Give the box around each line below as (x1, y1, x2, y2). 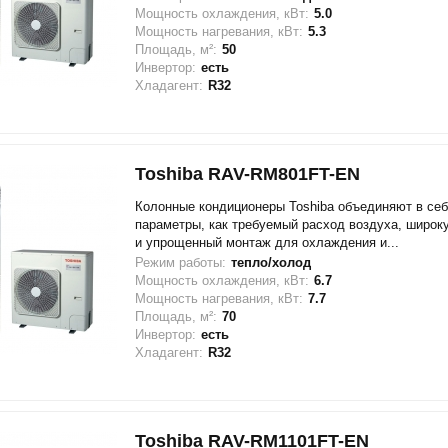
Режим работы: (134, 255, 226, 270)
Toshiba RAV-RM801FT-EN (134, 164, 360, 184)
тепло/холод (230, 255, 311, 270)
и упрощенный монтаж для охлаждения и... (134, 235, 399, 250)
